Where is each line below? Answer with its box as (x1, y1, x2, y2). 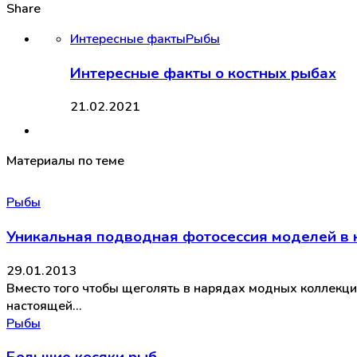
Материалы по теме (6, 152, 124, 171)
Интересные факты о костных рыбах (70, 62, 336, 84)
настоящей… (6, 296, 81, 315)
